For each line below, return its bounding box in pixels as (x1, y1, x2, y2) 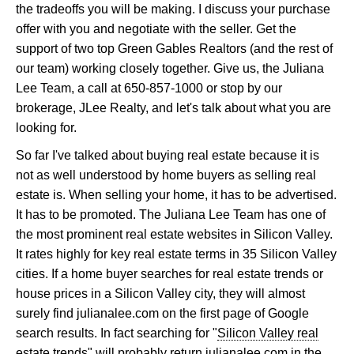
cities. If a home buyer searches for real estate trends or (16, 267, 323, 281)
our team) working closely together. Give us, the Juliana (16, 62, 324, 76)
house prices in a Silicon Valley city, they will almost (16, 287, 305, 301)
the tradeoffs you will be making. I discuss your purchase (16, 2, 330, 17)
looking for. (16, 121, 77, 135)
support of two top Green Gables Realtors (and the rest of (16, 42, 333, 56)
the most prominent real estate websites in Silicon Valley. (16, 228, 333, 242)
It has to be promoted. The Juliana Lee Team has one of (16, 208, 326, 222)
